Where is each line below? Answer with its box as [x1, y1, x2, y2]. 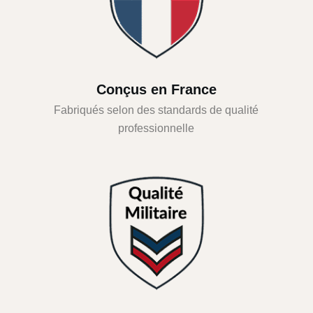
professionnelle [118, 122, 195, 134]
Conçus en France [96, 81, 217, 97]
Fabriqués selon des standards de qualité [54, 103, 259, 116]
